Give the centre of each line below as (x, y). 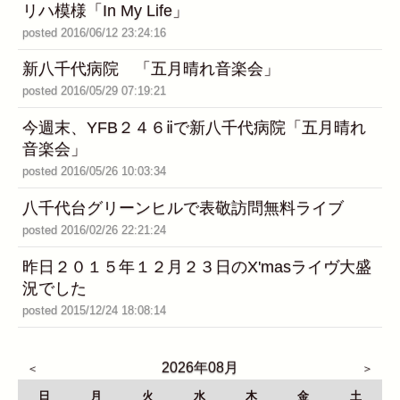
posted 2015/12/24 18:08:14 (94, 310)
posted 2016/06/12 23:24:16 (94, 32)
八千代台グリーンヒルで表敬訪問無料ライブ (183, 208)
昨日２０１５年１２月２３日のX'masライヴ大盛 (197, 267)
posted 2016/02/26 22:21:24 (94, 230)
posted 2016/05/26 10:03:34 (94, 171)
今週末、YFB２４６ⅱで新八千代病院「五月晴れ (194, 128)
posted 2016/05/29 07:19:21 (94, 91)
